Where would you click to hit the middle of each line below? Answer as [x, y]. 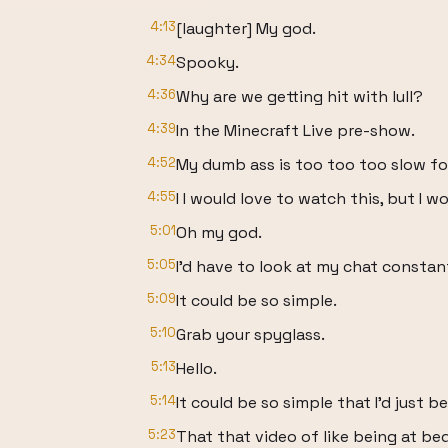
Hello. [196, 368]
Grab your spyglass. [250, 334]
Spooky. [207, 62]
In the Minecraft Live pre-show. [295, 130]
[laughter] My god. [246, 28]
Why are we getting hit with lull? [299, 96]
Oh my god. [219, 232]
